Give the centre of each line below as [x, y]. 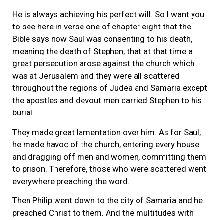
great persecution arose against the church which [103, 64]
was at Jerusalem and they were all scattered [96, 76]
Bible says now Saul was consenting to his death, [102, 39]
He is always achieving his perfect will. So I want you [108, 14]
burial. [23, 113]
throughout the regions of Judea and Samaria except [110, 88]
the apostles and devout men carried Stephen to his [107, 100]
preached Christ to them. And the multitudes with [103, 212]
